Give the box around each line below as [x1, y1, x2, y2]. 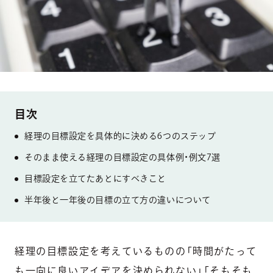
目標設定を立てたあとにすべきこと [24, 174, 166, 183]
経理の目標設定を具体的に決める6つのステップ [24, 131, 216, 140]
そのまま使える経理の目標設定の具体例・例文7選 [24, 152, 221, 161]
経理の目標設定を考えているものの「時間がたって [15, 246, 257, 256]
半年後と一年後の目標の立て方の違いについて [24, 195, 211, 204]
